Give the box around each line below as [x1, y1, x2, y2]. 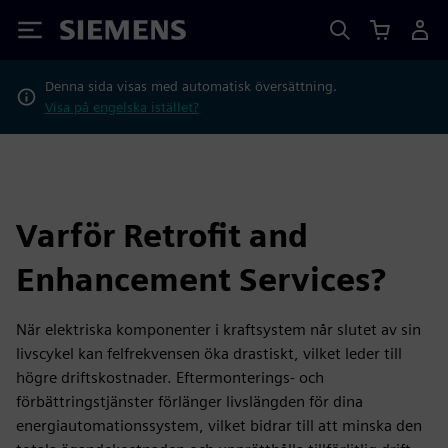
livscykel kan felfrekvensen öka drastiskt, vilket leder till [16, 344, 402, 363]
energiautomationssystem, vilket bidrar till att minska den [16, 416, 422, 435]
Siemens [60, 23, 126, 44]
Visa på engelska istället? [44, 99, 199, 115]
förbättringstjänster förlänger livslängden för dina [16, 392, 363, 411]
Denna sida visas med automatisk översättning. [44, 78, 337, 94]
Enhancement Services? [16, 260, 386, 299]
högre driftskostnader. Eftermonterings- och [16, 368, 324, 387]
